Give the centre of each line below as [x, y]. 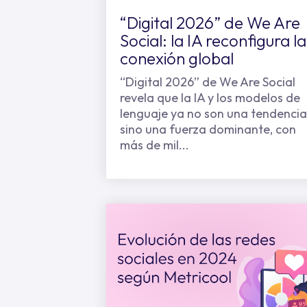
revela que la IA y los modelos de [210, 98]
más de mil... [155, 145]
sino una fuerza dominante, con [208, 129]
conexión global [177, 58]
